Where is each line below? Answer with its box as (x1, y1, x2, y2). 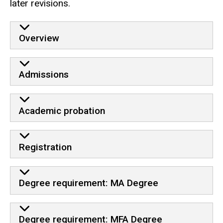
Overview (18, 32, 59, 44)
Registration (18, 141, 72, 153)
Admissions (18, 68, 69, 80)
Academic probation (18, 105, 105, 116)
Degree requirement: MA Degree (18, 177, 158, 189)
